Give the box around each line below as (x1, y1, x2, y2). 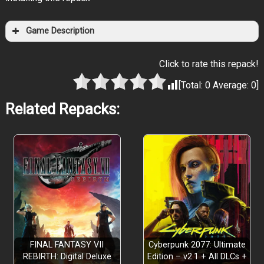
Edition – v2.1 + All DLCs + (147, 252, 247, 262)
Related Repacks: (5, 100, 120, 118)
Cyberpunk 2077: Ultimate (148, 240, 246, 250)
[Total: (179, 80, 206, 91)
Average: (210, 80, 252, 91)
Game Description (25, 26, 94, 37)
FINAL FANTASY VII (30, 240, 104, 250)
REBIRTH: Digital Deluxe (22, 252, 111, 262)
